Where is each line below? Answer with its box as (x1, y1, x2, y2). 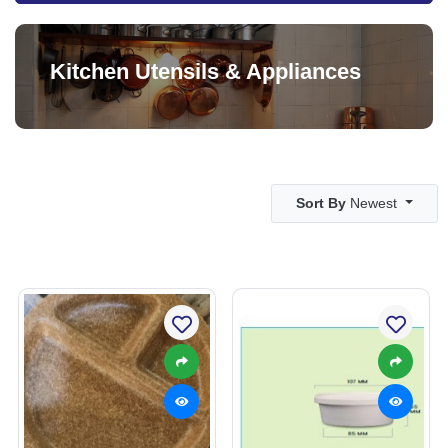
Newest (346, 194, 402, 211)
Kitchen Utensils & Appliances (50, 58, 361, 84)
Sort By (296, 194, 347, 211)
